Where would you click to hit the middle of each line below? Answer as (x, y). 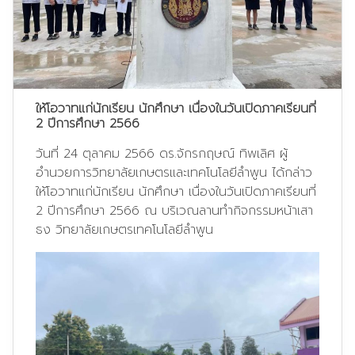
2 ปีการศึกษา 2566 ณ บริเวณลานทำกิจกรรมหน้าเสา (174, 210)
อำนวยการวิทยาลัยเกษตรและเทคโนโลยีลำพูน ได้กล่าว (174, 172)
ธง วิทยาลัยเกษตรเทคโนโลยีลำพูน (124, 229)
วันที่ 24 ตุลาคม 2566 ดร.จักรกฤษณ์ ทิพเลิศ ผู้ (162, 153)
